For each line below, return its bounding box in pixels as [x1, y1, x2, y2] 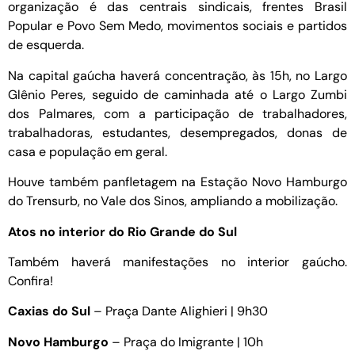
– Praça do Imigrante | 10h [112, 333, 263, 350]
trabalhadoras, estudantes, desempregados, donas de [8, 124, 347, 141]
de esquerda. [8, 36, 87, 54]
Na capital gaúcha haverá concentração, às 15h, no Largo [8, 67, 347, 84]
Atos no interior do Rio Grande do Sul [8, 223, 237, 240]
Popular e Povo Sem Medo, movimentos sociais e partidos [8, 17, 347, 35]
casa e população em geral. [8, 143, 167, 160]
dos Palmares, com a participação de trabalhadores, [8, 105, 347, 122]
